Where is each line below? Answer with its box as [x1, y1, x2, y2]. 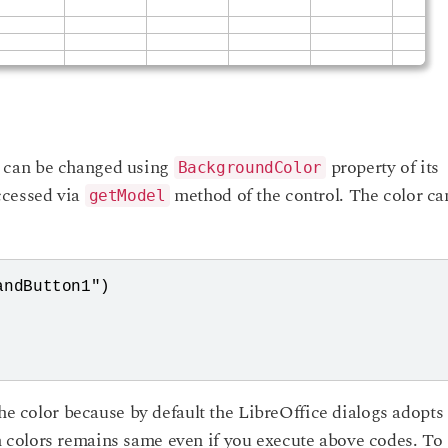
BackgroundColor [177, 158, 322, 178]
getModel [88, 186, 166, 206]
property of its [325, 154, 439, 182]
